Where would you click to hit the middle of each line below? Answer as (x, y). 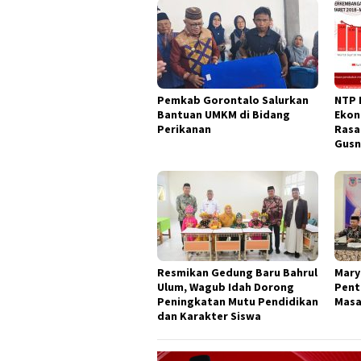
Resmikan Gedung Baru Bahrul (237, 272)
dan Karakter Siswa (209, 315)
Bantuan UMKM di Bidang (224, 114)
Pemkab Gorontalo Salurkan (233, 100)
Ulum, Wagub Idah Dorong (226, 286)
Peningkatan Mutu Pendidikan (238, 301)
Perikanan (184, 129)
